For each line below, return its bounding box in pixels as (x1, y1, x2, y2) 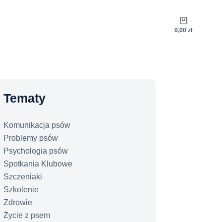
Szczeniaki (3, 172, 43, 181)
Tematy (3, 91, 46, 105)
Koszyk (182, 18, 209, 27)
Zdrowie (3, 198, 33, 207)
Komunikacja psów (3, 121, 71, 129)
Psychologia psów (3, 147, 68, 155)
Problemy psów (3, 134, 58, 142)
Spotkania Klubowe (3, 160, 73, 168)
